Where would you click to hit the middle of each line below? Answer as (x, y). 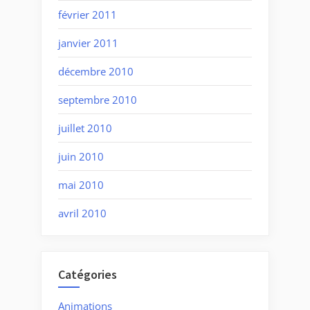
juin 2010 (81, 156)
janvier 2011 (88, 43)
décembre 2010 (96, 71)
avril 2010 (82, 213)
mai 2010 (81, 184)
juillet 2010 (85, 128)
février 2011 (88, 14)
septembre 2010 (98, 99)
